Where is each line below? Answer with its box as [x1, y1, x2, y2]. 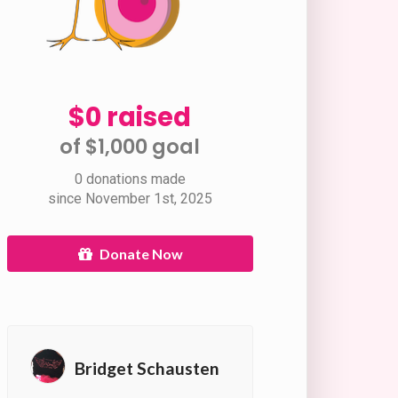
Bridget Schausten [74, 358, 219, 379]
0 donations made [74, 171, 186, 187]
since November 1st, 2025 [47, 190, 212, 207]
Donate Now [99, 244, 184, 262]
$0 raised [68, 99, 192, 135]
